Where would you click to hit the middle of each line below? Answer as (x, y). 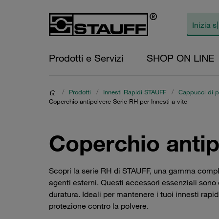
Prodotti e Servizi (86, 58)
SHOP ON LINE (180, 58)
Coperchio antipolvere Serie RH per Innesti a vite (118, 101)
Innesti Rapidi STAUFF (135, 92)
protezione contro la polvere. (99, 206)
